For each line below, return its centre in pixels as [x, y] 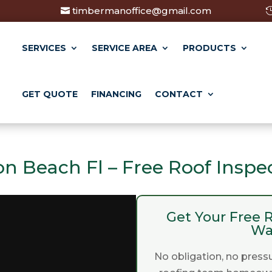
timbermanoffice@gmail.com [142, 10]
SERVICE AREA [125, 48]
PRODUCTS [210, 48]
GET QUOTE [50, 94]
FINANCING [117, 94]
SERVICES [44, 48]
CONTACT [179, 94]
